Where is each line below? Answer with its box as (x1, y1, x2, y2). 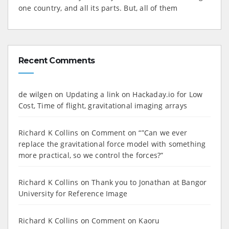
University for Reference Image (18, 188, 127, 198)
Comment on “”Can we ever (91, 127, 188, 138)
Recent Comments (18, 55, 95, 65)
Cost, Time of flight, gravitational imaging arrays (18, 100, 188, 110)
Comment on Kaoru (91, 215, 160, 225)
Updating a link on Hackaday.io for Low (65, 89, 203, 99)
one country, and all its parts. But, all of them (18, 3, 178, 13)
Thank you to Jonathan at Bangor (91, 177, 207, 187)
